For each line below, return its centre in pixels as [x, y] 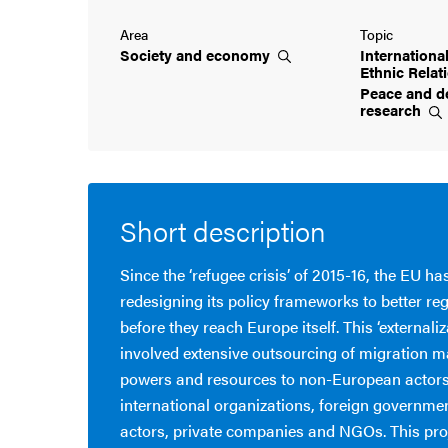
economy [240, 54]
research [392, 110]
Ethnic [384, 71]
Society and [163, 54]
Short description [223, 229]
